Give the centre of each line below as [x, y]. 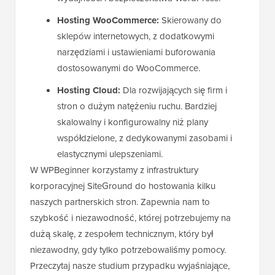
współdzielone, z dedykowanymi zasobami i [145, 138]
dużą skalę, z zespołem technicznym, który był [122, 234]
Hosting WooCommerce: [108, 20]
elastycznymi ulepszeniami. [110, 154]
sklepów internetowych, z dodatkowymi [136, 36]
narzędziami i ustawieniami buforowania [136, 52]
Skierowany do [190, 20]
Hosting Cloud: [89, 90]
